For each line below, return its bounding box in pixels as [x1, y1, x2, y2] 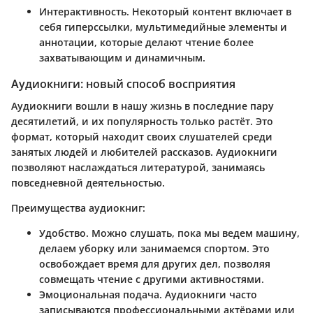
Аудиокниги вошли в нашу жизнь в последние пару [11, 99, 274, 112]
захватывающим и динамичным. [39, 50, 205, 64]
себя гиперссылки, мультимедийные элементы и [39, 20, 287, 34]
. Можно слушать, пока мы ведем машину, [86, 226, 300, 240]
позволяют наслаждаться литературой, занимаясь [11, 160, 265, 174]
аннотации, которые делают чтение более [39, 35, 254, 49]
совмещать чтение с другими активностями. [39, 272, 264, 286]
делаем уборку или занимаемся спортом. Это [39, 241, 270, 255]
